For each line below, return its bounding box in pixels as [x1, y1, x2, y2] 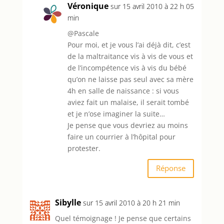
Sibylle [54, 196, 81, 208]
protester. [67, 143, 100, 153]
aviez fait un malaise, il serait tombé [67, 97, 189, 107]
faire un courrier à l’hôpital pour [67, 131, 175, 141]
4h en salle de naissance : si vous [67, 85, 179, 95]
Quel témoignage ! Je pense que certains [54, 213, 191, 223]
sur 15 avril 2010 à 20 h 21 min [82, 197, 180, 207]
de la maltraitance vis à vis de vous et [67, 51, 193, 61]
